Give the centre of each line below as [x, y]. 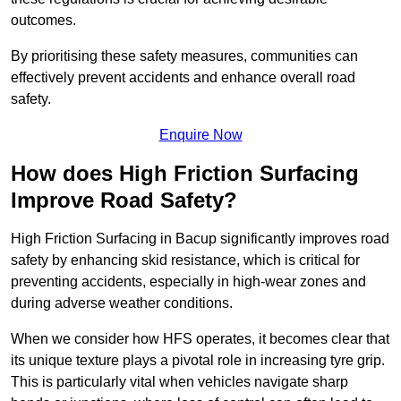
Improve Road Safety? [124, 200]
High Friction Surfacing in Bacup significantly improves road [200, 239]
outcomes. [43, 21]
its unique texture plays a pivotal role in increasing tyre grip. [198, 361]
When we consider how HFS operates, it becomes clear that [200, 339]
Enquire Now [200, 135]
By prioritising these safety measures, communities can [184, 56]
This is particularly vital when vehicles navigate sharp [179, 382]
